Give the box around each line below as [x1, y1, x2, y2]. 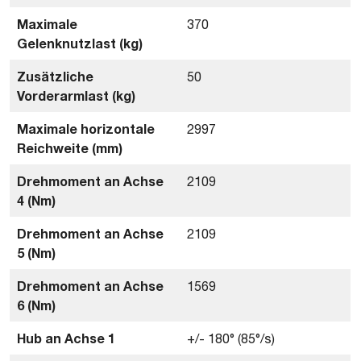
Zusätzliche [17, 68, 93, 84]
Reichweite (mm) [17, 140, 122, 156]
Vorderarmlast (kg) [17, 88, 135, 103]
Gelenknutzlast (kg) [17, 35, 143, 51]
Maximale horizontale [17, 121, 155, 136]
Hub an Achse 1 [17, 330, 115, 346]
